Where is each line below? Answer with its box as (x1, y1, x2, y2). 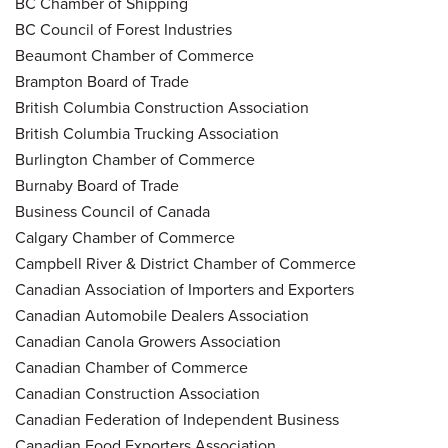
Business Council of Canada (15, 199, 210, 223)
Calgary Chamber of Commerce (15, 225, 235, 249)
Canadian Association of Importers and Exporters (15, 277, 354, 301)
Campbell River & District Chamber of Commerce (15, 251, 356, 275)
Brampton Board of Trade (15, 69, 189, 93)
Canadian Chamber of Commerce (15, 355, 248, 379)
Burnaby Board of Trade (15, 173, 179, 197)
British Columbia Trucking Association (15, 121, 279, 145)
